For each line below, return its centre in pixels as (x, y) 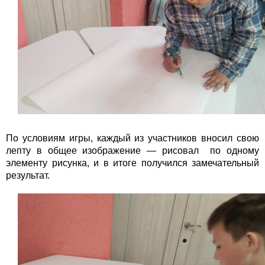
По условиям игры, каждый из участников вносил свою (132, 138)
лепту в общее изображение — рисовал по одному (132, 150)
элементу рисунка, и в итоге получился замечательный (132, 163)
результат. (28, 175)
